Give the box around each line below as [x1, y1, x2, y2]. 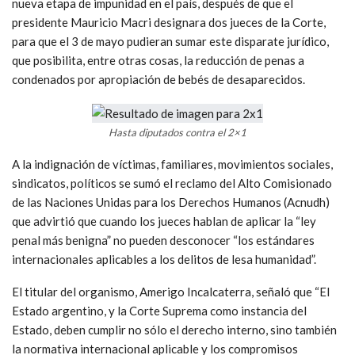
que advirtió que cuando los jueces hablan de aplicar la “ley [12, 213, 316, 228]
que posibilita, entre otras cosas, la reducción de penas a [12, 52, 304, 67]
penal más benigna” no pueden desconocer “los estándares [12, 232, 315, 247]
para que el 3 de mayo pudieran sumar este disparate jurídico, [12, 33, 329, 48]
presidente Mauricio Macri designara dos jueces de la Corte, [12, 14, 326, 29]
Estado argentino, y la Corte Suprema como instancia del [12, 303, 307, 318]
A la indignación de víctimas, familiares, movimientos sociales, [12, 156, 333, 171]
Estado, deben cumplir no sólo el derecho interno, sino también [12, 322, 337, 337]
